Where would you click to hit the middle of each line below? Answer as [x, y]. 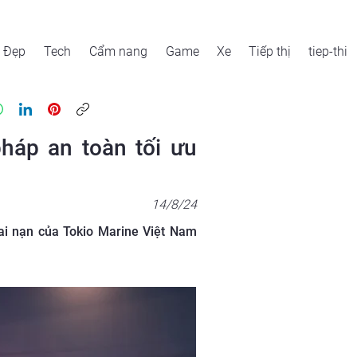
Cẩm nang [118, 51]
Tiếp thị [270, 51]
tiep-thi [328, 51]
